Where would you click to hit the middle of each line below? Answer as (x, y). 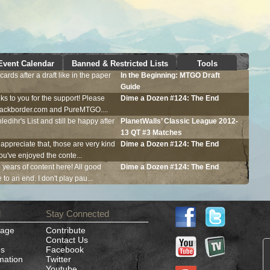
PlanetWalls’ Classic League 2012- (179, 121)
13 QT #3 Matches (151, 133)
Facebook (65, 249)
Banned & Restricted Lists (120, 63)
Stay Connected (77, 213)
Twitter (58, 259)
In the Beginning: (150, 76)
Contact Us (67, 240)
